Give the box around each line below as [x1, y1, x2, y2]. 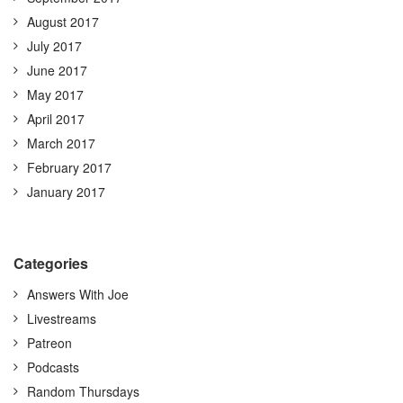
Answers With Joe [27, 285, 129, 303]
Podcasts [27, 358, 79, 376]
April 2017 [27, 110, 85, 128]
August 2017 [27, 13, 99, 31]
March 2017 [27, 134, 95, 152]
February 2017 [27, 158, 112, 176]
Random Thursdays [27, 382, 139, 400]
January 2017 [27, 183, 105, 201]
